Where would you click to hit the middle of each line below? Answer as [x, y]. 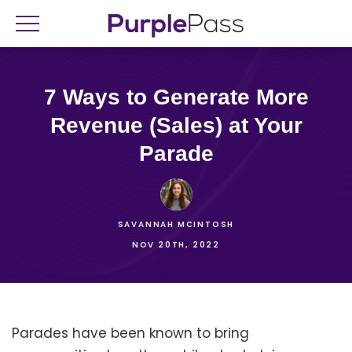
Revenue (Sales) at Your [176, 125]
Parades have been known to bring [130, 333]
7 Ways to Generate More [50, 97]
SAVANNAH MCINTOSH [176, 224]
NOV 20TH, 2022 [176, 244]
